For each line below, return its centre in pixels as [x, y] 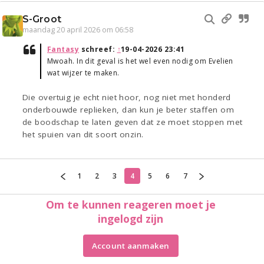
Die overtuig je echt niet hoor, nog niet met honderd [127, 98]
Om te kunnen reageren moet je [131, 204]
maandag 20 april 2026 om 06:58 [78, 30]
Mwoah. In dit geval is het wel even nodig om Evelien [140, 61]
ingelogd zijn [131, 218]
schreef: [98, 49]
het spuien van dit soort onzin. [83, 135]
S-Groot [42, 19]
